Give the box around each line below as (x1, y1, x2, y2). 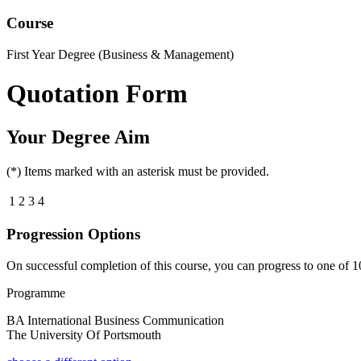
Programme (6, 285, 65, 300)
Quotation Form (6, 79, 188, 109)
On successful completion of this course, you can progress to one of (6, 258, 352, 272)
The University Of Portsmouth (6, 327, 161, 342)
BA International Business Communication (6, 313, 224, 327)
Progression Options (6, 226, 140, 243)
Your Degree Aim (6, 126, 150, 147)
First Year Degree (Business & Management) (6, 47, 234, 61)
